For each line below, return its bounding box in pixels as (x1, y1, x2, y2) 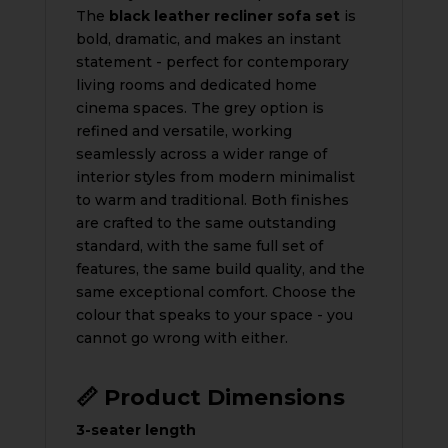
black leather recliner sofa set (108, 6, 340, 25)
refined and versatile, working (75, 121, 292, 140)
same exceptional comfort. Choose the (75, 282, 356, 301)
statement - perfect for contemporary (75, 52, 349, 71)
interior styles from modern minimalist (75, 167, 355, 186)
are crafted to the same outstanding (75, 213, 336, 232)
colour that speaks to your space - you (75, 305, 353, 324)
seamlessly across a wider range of (75, 144, 327, 163)
